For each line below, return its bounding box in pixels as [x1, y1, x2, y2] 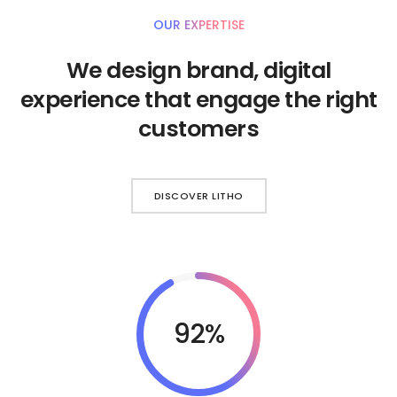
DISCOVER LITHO [153, 188, 244, 203]
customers [137, 113, 260, 145]
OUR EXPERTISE [152, 16, 245, 35]
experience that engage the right [19, 83, 378, 116]
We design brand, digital [66, 54, 331, 87]
